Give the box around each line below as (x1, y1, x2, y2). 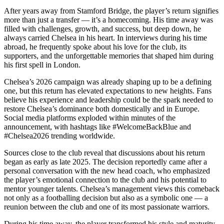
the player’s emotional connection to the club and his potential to (4, 175, 206, 184)
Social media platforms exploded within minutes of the (4, 113, 175, 122)
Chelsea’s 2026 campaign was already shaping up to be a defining (4, 77, 211, 86)
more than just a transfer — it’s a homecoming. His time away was (4, 15, 213, 24)
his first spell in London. (4, 60, 80, 69)
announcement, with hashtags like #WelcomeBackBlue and (4, 122, 191, 131)
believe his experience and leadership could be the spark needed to (4, 95, 213, 104)
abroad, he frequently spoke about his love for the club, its (4, 42, 186, 51)
